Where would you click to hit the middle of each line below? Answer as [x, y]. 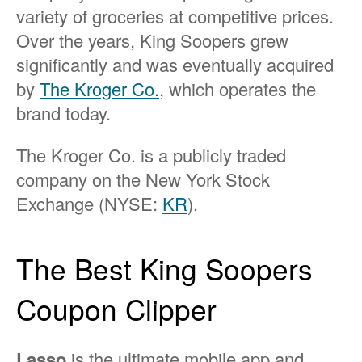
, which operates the [238, 89]
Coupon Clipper [116, 309]
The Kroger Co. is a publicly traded [151, 155]
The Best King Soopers [164, 269]
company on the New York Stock [143, 179]
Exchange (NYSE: [89, 204]
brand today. [63, 113]
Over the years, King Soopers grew [152, 40]
